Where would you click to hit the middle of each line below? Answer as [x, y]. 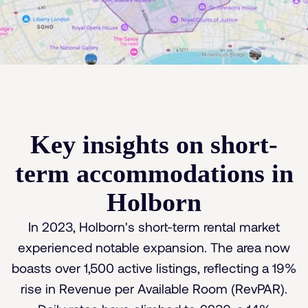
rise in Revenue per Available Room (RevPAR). [154, 289]
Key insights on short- [154, 145]
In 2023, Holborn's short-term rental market [154, 227]
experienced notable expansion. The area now [154, 247]
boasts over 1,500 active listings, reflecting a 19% [154, 268]
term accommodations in [154, 174]
